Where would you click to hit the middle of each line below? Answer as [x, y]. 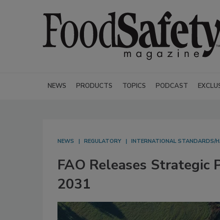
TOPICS [134, 86]
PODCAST [172, 86]
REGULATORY [103, 141]
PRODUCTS [94, 86]
